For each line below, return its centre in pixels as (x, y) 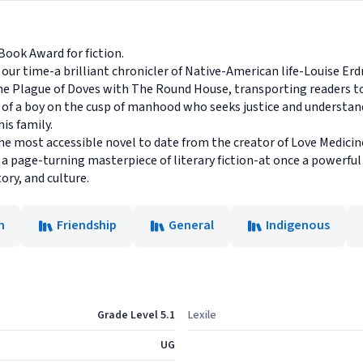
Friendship (87, 225)
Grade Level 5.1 (136, 315)
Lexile (202, 315)
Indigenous (298, 225)
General (191, 225)
